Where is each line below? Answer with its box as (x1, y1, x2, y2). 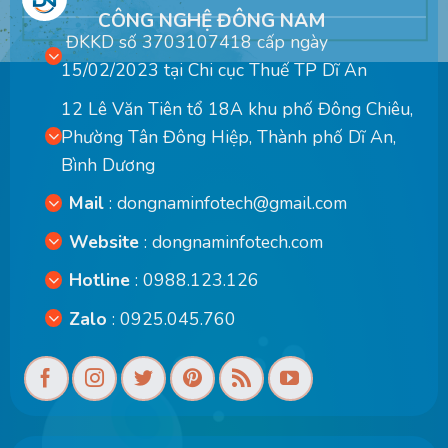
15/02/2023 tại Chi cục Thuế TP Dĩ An (60, 58, 367, 83)
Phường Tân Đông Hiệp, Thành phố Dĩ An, (60, 124, 396, 149)
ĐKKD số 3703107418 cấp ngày (60, 30, 328, 55)
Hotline (69, 268, 131, 293)
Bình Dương (60, 152, 155, 177)
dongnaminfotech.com (152, 229, 324, 254)
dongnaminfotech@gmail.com (117, 191, 348, 216)
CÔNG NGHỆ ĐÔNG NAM (97, 8, 326, 35)
